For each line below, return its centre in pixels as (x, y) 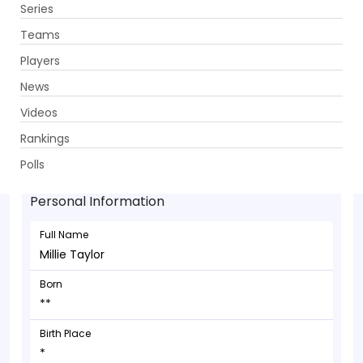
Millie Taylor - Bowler (133, 135)
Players (40, 60)
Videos (39, 112)
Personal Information (97, 201)
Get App (253, 25)
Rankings (45, 138)
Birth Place (65, 333)
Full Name (64, 235)
